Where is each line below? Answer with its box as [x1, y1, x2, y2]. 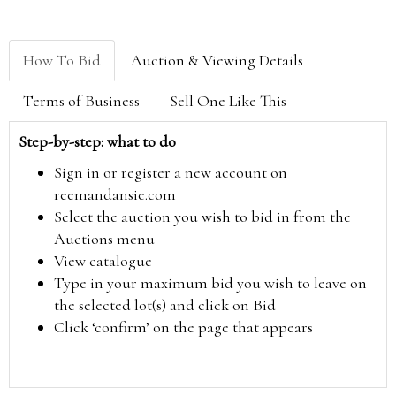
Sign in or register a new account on [54, 163, 287, 182]
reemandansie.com [54, 185, 176, 204]
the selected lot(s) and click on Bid [54, 295, 276, 315]
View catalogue [54, 251, 152, 270]
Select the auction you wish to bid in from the [54, 207, 351, 226]
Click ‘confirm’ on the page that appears [54, 317, 313, 337]
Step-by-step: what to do [19, 132, 176, 151]
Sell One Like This [170, 91, 286, 110]
